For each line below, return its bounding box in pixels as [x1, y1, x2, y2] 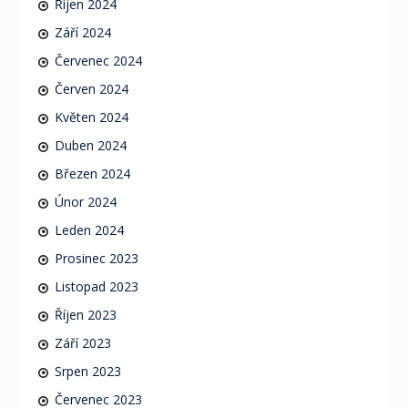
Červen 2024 [54, 80, 128, 97]
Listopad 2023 [54, 278, 138, 295]
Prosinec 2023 [54, 250, 138, 267]
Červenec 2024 [54, 52, 142, 69]
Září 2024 [54, 24, 111, 41]
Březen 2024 [54, 165, 130, 182]
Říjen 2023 [54, 306, 117, 323]
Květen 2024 [54, 108, 128, 126]
